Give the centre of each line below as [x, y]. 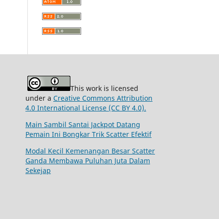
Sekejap [38, 171]
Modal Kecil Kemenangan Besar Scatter [90, 151]
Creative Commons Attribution [103, 98]
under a [39, 98]
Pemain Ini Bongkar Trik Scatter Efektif [88, 134]
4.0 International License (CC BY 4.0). [86, 108]
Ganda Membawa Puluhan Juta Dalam [88, 161]
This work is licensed [104, 88]
